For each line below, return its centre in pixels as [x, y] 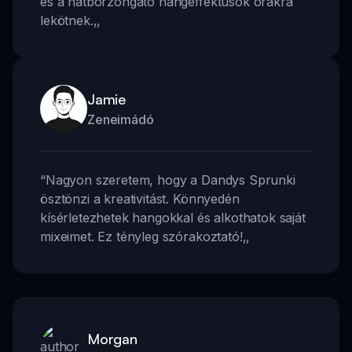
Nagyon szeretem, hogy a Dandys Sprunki [170, 180]
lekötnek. [67, 20]
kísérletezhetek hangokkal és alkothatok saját [173, 217]
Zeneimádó [121, 119]
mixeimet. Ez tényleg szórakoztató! [141, 236]
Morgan [112, 338]
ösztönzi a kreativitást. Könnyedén [140, 198]
